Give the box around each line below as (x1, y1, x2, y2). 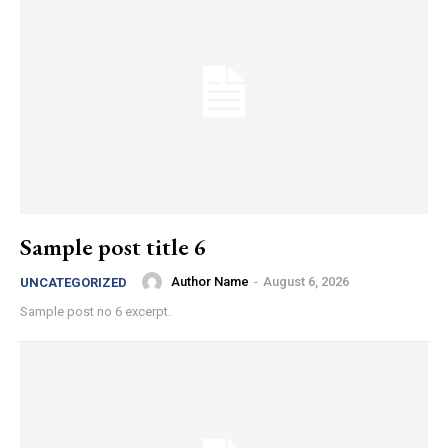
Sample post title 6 (20, 230, 206, 262)
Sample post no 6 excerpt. (20, 303, 171, 319)
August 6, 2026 (263, 274, 349, 290)
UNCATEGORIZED (20, 274, 127, 290)
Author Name (171, 274, 249, 290)
